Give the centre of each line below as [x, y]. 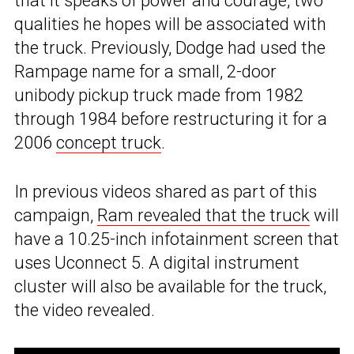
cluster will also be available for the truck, [170, 286]
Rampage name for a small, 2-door [145, 71]
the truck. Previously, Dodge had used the [170, 47]
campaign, [56, 215]
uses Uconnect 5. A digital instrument [157, 262]
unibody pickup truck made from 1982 [159, 95]
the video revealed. [85, 310]
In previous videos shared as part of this [166, 191]
